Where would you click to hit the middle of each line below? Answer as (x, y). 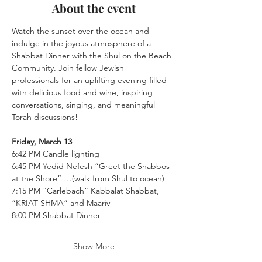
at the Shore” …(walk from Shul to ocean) (88, 178)
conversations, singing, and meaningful (85, 105)
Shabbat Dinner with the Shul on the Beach (93, 56)
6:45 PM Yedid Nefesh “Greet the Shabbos (92, 166)
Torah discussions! (45, 117)
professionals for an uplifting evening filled (90, 80)
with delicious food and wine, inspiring (83, 92)
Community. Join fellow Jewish (69, 68)
